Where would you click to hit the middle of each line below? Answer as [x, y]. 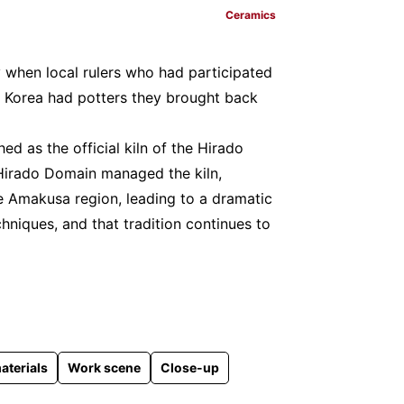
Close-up [190, 367]
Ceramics [251, 15]
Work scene [104, 367]
